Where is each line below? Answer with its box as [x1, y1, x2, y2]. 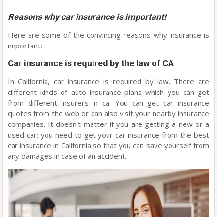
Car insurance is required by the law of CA [8, 58, 174, 68]
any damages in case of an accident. [8, 151, 128, 161]
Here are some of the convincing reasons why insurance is [8, 30, 209, 40]
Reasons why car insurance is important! [8, 12, 166, 22]
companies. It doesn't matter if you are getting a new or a [8, 119, 209, 129]
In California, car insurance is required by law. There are [8, 77, 209, 86]
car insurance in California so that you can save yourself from [8, 140, 209, 150]
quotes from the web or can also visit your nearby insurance [8, 108, 209, 118]
